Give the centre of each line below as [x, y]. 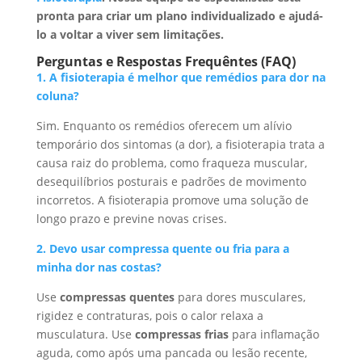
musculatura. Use [85, 334]
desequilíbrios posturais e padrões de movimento [171, 181]
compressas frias [181, 334]
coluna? [57, 95]
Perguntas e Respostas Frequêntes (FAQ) [166, 61]
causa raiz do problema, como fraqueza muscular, [171, 162]
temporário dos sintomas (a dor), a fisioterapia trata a [180, 144]
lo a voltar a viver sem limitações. [130, 34]
